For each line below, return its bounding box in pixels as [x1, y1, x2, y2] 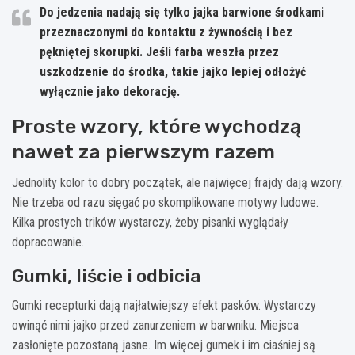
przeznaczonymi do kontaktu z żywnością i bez [40, 25, 292, 40]
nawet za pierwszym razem [12, 140, 275, 164]
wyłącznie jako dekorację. [40, 84, 180, 100]
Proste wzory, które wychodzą [12, 115, 301, 139]
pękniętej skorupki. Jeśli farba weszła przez [40, 44, 279, 60]
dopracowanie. [12, 235, 84, 250]
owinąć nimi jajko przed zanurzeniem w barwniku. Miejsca [12, 318, 299, 334]
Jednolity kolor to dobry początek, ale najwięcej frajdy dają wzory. [12, 175, 343, 191]
